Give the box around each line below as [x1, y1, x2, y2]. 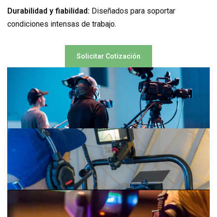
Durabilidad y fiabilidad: [7, 6, 90, 15]
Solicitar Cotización [77, 52, 140, 60]
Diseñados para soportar [90, 6, 175, 15]
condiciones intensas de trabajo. [7, 19, 116, 29]
